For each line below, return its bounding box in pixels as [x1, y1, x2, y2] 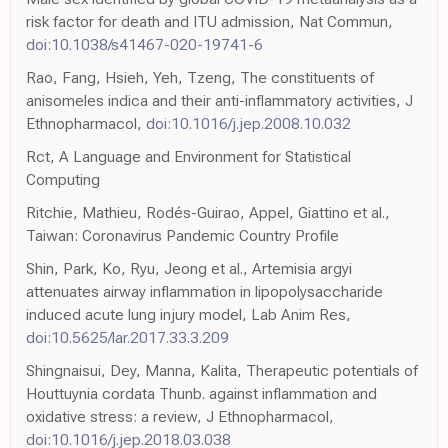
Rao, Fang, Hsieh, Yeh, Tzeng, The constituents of [26, 67, 374, 87]
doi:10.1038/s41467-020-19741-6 [26, 34, 263, 54]
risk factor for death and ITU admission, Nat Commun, [26, 11, 393, 31]
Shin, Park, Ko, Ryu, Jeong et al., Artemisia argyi [26, 258, 352, 278]
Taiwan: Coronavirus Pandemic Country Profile [26, 225, 339, 245]
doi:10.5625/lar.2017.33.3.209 [26, 327, 229, 347]
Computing [26, 169, 100, 189]
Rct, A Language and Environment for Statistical [26, 146, 351, 166]
